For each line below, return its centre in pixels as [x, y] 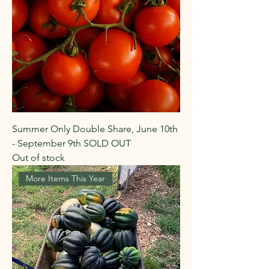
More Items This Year [66, 179]
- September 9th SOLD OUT [71, 143]
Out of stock [38, 158]
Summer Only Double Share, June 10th [95, 129]
